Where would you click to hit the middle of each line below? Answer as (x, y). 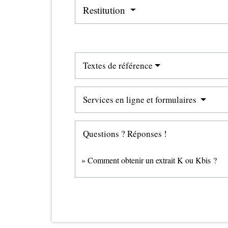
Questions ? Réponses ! (125, 134)
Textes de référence (118, 66)
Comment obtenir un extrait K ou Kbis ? (152, 160)
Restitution (105, 10)
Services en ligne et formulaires (141, 100)
